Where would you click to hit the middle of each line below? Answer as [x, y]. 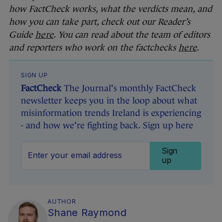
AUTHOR [62, 201]
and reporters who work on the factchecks [94, 47]
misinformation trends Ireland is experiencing [111, 113]
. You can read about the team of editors [132, 34]
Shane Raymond [87, 212]
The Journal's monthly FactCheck [129, 88]
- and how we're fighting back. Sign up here [107, 125]
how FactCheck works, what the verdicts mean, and [111, 9]
